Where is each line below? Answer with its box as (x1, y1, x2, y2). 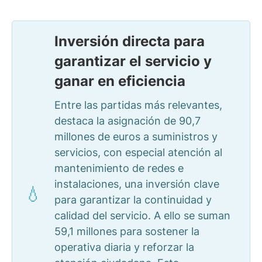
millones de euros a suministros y (54, 130, 218, 143)
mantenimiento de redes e (54, 162, 184, 174)
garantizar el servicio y (54, 53, 212, 70)
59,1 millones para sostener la (54, 225, 199, 237)
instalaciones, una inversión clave (54, 178, 219, 190)
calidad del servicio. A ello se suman (54, 209, 230, 222)
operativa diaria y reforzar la (54, 241, 194, 253)
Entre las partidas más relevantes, (54, 99, 222, 111)
